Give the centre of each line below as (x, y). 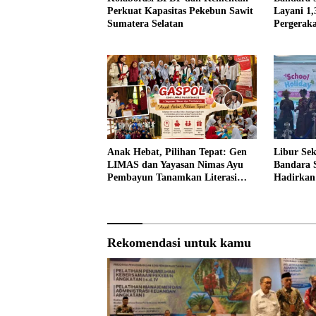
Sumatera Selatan (145, 24)
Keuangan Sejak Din (152, 190)
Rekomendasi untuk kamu (179, 243)
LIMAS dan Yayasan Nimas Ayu (175, 165)
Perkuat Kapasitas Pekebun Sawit (180, 11)
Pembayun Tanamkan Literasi (172, 178)
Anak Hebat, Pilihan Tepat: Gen (177, 152)
